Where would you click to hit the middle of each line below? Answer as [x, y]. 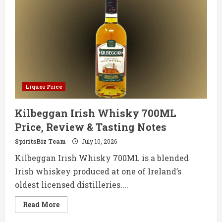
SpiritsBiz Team [40, 141]
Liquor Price [44, 87]
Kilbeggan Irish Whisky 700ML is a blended [102, 158]
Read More [41, 205]
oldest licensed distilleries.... [72, 185]
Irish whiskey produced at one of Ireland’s [98, 171]
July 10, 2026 [98, 141]
